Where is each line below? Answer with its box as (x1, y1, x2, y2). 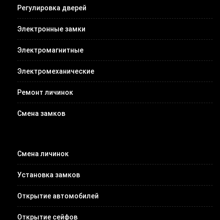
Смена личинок (17, 149, 69, 158)
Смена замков (17, 109, 65, 117)
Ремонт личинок (17, 88, 73, 96)
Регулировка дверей (17, 3, 86, 12)
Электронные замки (17, 25, 85, 33)
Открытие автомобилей (17, 192, 99, 200)
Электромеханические (17, 67, 94, 75)
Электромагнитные (17, 46, 83, 54)
